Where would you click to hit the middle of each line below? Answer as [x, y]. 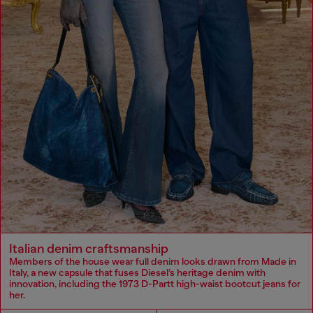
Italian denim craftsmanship [89, 249]
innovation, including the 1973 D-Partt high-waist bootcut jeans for [155, 284]
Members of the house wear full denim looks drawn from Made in [153, 262]
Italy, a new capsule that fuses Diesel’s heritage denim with [137, 273]
